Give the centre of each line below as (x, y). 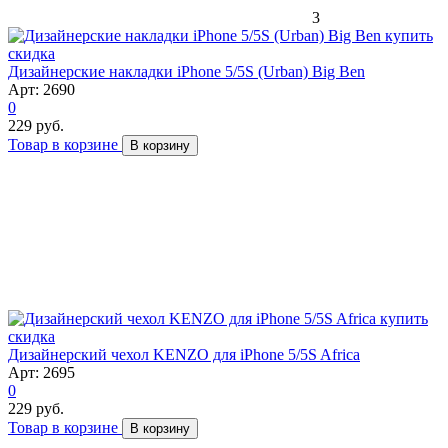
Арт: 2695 (41, 372)
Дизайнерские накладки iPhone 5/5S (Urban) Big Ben (186, 71)
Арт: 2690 (41, 89)
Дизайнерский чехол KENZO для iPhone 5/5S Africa (184, 354)
